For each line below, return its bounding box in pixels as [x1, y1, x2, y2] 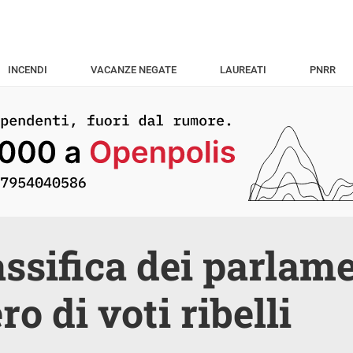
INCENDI [7, 64, 47, 76]
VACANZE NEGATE [90, 64, 176, 76]
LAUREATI [219, 64, 266, 76]
